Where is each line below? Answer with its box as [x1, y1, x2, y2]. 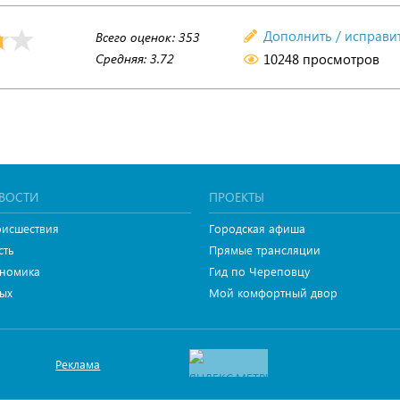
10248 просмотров [260, 50, 379, 68]
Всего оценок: [95, 29, 179, 46]
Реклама [55, 356, 101, 371]
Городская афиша [209, 221, 305, 236]
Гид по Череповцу [209, 263, 310, 279]
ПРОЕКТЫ [209, 188, 264, 205]
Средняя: [95, 50, 150, 67]
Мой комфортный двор [209, 285, 337, 300]
